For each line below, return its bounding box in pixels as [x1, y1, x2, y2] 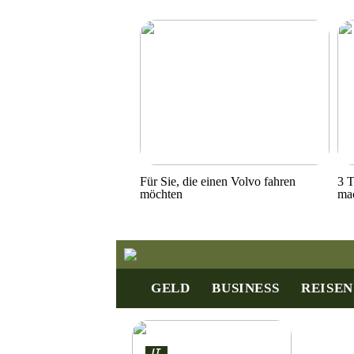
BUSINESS [212, 281, 280, 296]
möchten [140, 186, 183, 201]
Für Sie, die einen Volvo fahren [140, 174, 296, 188]
